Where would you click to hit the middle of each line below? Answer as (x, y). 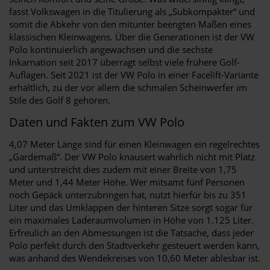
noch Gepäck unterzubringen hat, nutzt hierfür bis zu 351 (128, 194)
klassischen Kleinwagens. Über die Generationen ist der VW (132, 36)
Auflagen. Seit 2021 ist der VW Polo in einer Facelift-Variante (134, 74)
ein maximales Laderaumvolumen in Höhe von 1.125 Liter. (131, 220)
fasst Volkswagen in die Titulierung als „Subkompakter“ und (132, 11)
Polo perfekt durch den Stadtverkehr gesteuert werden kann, (134, 245)
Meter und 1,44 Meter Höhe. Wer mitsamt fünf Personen (127, 182)
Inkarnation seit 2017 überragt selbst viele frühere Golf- (124, 62)
